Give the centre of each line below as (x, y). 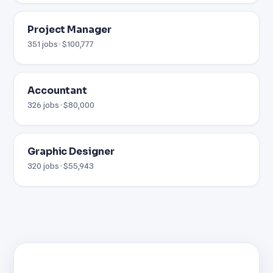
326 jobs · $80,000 (61, 105)
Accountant (57, 90)
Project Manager (70, 30)
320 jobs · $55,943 (61, 165)
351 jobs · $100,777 (61, 44)
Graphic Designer (71, 151)
